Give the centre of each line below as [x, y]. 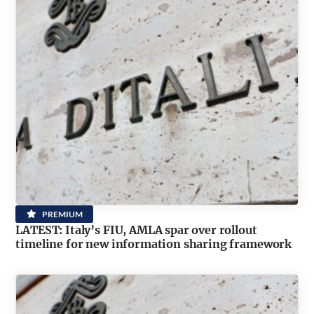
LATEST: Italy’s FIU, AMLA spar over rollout [136, 230]
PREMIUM [62, 214]
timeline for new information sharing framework [154, 244]
